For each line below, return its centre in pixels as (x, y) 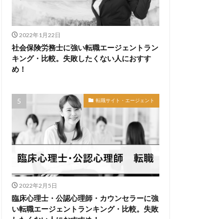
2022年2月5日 (38, 186)
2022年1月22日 (40, 35)
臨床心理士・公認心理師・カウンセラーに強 (85, 198)
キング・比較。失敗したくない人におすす (81, 58)
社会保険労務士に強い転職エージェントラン (85, 47)
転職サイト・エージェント (125, 100)
